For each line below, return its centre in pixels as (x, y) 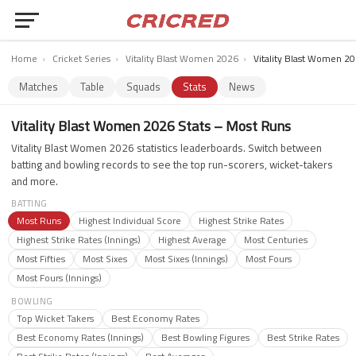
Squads (143, 87)
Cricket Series (81, 58)
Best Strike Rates (303, 337)
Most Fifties (41, 259)
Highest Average (192, 240)
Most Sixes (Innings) (186, 259)
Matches (39, 87)
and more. (35, 181)
